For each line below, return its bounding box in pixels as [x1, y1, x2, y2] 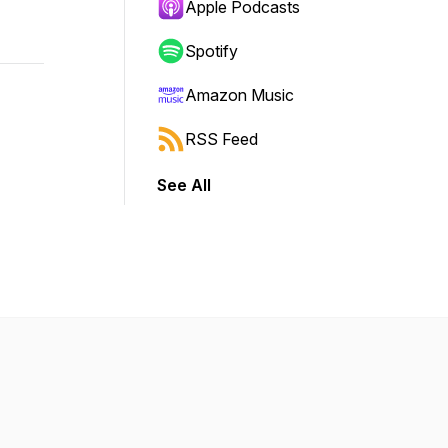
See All [157, 175, 211, 195]
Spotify [185, 41, 238, 61]
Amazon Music [185, 85, 294, 105]
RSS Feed [185, 129, 258, 149]
